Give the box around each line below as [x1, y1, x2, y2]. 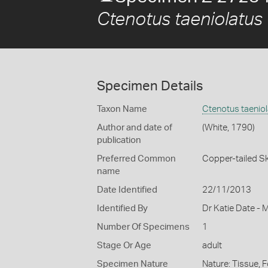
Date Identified [97, 185, 157, 194]
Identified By [97, 204, 148, 213]
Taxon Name [97, 105, 147, 114]
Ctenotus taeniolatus [97, 11, 263, 29]
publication [97, 136, 141, 145]
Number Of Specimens [97, 223, 190, 232]
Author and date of [97, 123, 172, 132]
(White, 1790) [202, 123, 255, 132]
